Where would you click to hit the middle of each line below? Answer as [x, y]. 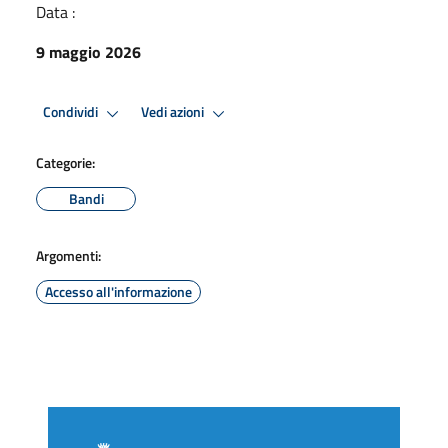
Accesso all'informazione [118, 291]
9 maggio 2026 [88, 51]
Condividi [72, 112]
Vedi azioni [174, 112]
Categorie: [65, 162]
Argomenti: [68, 255]
